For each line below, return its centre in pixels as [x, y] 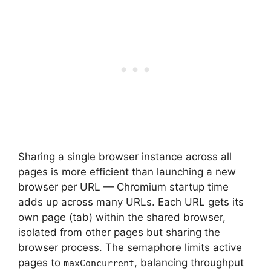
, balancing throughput [189, 263]
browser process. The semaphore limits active [130, 247]
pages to [41, 263]
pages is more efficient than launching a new [127, 172]
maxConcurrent [99, 263]
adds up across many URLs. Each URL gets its [131, 202]
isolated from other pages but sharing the [119, 232]
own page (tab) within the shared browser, [122, 217]
